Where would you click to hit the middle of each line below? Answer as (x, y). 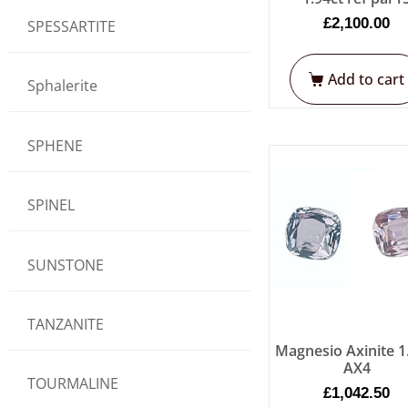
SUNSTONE (66, 265)
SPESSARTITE (71, 26)
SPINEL (51, 205)
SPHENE (55, 145)
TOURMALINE (73, 384)
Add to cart (367, 80)
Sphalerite (62, 86)
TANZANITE (66, 324)
